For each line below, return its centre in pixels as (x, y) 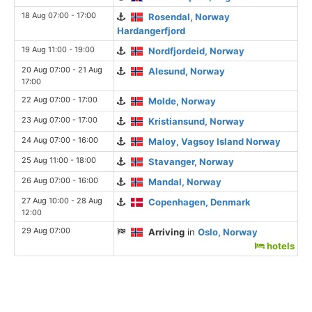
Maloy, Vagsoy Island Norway (215, 141)
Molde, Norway (182, 101)
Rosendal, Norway (189, 16)
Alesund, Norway (187, 71)
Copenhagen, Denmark (200, 202)
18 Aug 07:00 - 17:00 (59, 15)
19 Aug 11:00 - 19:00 (58, 49)
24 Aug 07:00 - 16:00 (60, 140)
